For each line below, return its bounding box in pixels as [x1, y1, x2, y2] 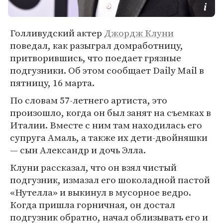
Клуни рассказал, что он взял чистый [10, 161, 177, 174]
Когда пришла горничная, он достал [10, 198, 175, 211]
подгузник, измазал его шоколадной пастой [10, 173, 210, 186]
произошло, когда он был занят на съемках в [10, 106, 211, 119]
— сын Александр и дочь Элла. [10, 143, 146, 156]
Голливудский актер [10, 26, 104, 39]
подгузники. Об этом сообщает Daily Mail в [10, 64, 204, 77]
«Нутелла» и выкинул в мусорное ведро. [10, 186, 191, 199]
